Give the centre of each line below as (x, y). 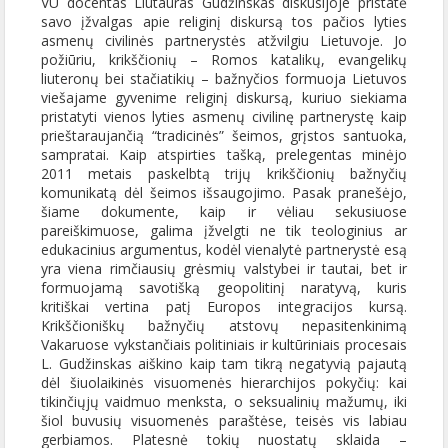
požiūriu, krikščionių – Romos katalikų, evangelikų (224, 59)
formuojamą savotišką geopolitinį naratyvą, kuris (224, 287)
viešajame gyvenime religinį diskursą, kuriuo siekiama (224, 97)
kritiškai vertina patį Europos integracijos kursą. (224, 306)
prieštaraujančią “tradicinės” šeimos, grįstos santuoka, (224, 135)
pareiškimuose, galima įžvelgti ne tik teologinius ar (224, 230)
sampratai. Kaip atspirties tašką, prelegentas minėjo (224, 154)
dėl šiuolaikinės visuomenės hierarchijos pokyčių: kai (224, 382)
